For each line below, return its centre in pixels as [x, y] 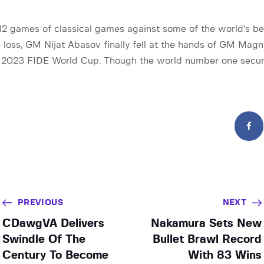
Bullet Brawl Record [207, 239]
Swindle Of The [44, 239]
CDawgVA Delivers [53, 223]
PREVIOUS [40, 202]
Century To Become [55, 255]
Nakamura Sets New [207, 223]
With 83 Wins [225, 255]
